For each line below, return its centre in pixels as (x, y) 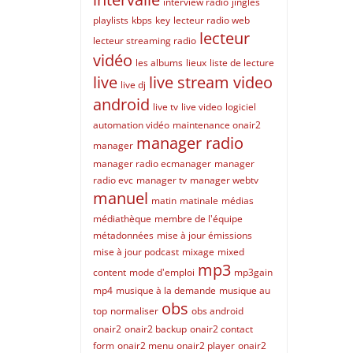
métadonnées (123, 235)
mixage (198, 252)
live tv (165, 107)
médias (238, 201)
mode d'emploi (162, 272)
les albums (159, 63)
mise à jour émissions (204, 235)
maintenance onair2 (217, 125)
